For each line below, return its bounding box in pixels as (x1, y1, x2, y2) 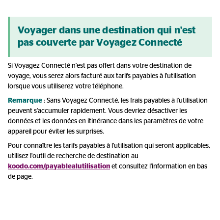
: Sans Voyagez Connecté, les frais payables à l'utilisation (44, 97, 208, 104)
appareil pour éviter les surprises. (8, 128, 104, 135)
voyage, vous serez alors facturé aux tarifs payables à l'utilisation (8, 73, 196, 80)
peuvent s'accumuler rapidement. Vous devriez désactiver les (8, 108, 187, 114)
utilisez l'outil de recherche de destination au (8, 153, 138, 160)
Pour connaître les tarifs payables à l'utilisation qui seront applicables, (8, 142, 210, 149)
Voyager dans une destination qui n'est (18, 26, 196, 35)
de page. (8, 173, 33, 180)
